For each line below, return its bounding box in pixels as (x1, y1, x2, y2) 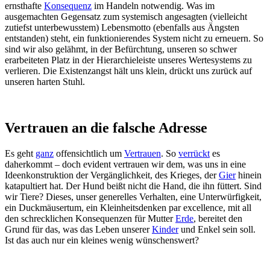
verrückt (178, 148, 210, 159)
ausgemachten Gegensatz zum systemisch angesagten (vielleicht (5, 11, 247, 22)
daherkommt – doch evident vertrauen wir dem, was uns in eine (5, 159, 246, 169)
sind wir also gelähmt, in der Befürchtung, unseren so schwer (5, 44, 237, 55)
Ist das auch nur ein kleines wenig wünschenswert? (5, 235, 199, 245)
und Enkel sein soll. (178, 224, 256, 234)
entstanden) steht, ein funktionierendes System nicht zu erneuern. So (5, 33, 263, 44)
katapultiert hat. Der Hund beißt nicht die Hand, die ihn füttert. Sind (5, 181, 262, 191)
